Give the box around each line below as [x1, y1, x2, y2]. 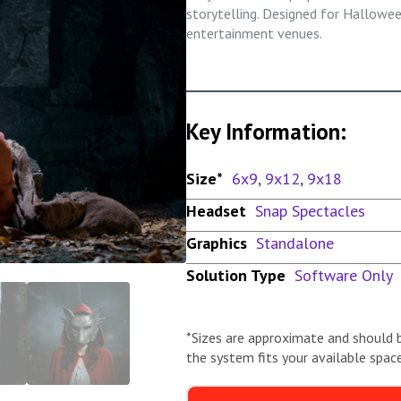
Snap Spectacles [255, 200, 365, 221]
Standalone [256, 232, 334, 253]
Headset [186, 200, 246, 221]
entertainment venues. [186, 23, 322, 42]
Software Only [294, 264, 393, 286]
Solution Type [186, 264, 286, 286]
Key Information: [186, 116, 346, 146]
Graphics [186, 232, 247, 253]
